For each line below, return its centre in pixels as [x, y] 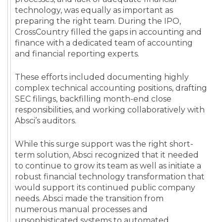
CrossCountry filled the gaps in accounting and [108, 32]
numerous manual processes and [81, 210]
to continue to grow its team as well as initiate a [108, 166]
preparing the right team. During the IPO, [98, 21]
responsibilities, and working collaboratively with [110, 110]
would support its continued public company [105, 188]
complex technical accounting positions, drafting [111, 88]
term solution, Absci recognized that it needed [107, 155]
